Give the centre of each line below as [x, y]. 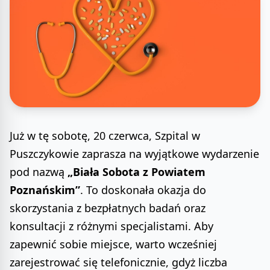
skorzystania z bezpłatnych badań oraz [108, 208]
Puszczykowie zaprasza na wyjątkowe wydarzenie [134, 154]
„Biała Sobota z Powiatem [137, 172]
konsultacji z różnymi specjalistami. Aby [111, 226]
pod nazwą [39, 172]
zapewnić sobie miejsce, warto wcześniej [113, 244]
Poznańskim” [45, 190]
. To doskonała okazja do [143, 190]
